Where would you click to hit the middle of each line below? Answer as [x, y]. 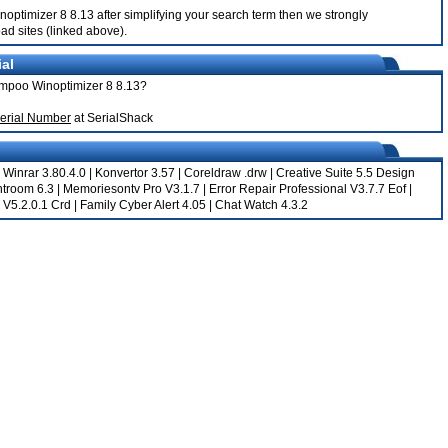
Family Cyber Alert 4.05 [143, 205]
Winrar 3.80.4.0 [44, 173]
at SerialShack [112, 118]
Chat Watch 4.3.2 [261, 205]
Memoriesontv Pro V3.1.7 [131, 189]
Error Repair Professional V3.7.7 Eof [307, 189]
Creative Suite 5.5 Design [345, 173]
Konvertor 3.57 [135, 173]
